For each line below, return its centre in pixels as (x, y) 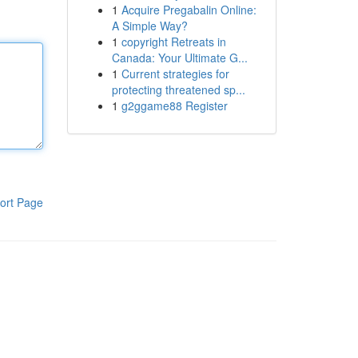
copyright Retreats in (173, 42)
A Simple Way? (149, 26)
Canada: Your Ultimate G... (179, 58)
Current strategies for (175, 74)
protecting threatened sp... (178, 89)
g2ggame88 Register (174, 105)
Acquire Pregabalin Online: (189, 10)
